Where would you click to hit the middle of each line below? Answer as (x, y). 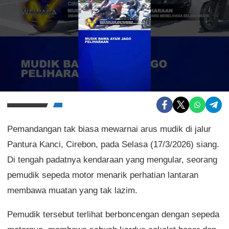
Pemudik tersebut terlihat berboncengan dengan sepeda (113, 214)
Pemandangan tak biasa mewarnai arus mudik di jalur (109, 129)
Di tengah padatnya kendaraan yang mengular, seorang (112, 160)
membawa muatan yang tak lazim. (72, 190)
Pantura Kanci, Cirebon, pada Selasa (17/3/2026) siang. (113, 144)
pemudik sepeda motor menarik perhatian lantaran (103, 175)
